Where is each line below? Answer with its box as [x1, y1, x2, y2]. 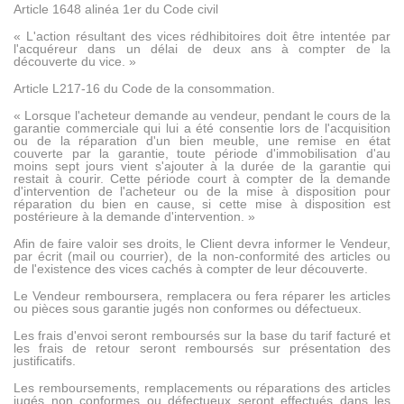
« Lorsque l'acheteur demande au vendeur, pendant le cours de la [14, 108, 390, 124]
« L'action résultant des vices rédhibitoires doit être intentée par [14, 29, 390, 44]
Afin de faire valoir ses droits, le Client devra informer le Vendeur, [14, 236, 390, 252]
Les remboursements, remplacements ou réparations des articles [14, 381, 390, 396]
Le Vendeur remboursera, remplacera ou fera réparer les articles [14, 289, 390, 304]
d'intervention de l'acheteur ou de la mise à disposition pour [14, 184, 390, 199]
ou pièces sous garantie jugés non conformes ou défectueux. [14, 301, 362, 317]
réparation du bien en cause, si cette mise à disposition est [14, 197, 390, 212]
